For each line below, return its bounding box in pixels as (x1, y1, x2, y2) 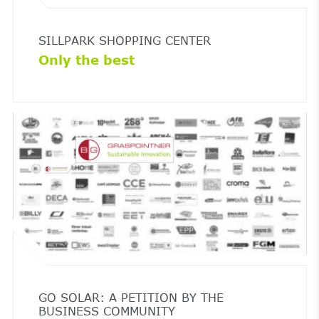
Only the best (38, 51, 135, 68)
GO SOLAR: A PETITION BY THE (38, 290, 224, 304)
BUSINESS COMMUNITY (38, 303, 175, 318)
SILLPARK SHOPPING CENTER (38, 33, 211, 48)
